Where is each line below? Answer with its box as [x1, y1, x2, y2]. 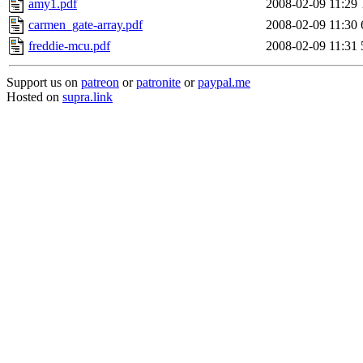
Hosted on [6, 90, 62, 104]
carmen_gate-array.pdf [28, 18, 143, 32]
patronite [136, 75, 181, 89]
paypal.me [198, 75, 250, 89]
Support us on [6, 75, 81, 89]
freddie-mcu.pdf [28, 39, 110, 53]
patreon [81, 75, 119, 89]
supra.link [62, 90, 113, 104]
